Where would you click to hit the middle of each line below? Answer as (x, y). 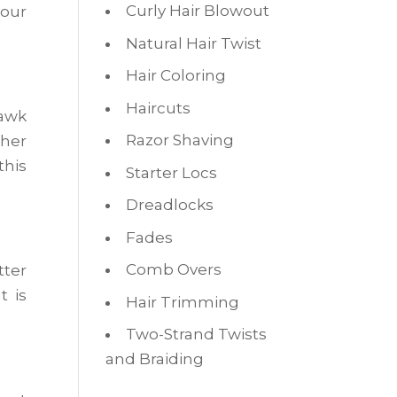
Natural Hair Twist (194, 43)
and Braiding (155, 359)
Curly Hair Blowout (198, 11)
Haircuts (159, 108)
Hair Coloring (176, 75)
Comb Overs (174, 269)
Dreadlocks (170, 205)
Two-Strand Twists (197, 334)
